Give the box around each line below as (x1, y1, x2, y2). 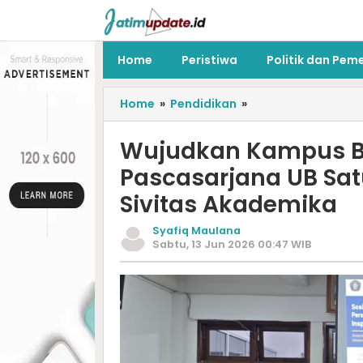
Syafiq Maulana (152, 224, 241, 237)
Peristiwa (181, 52, 237, 68)
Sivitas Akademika (120, 189, 337, 220)
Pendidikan (170, 96, 237, 112)
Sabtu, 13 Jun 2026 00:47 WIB (152, 237, 311, 251)
